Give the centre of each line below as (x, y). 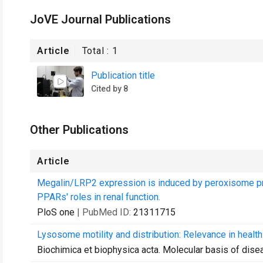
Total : (97, 51)
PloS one (56, 212)
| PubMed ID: (105, 212)
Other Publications (79, 130)
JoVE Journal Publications (100, 19)
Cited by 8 (109, 88)
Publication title (123, 75)
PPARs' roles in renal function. (99, 197)
